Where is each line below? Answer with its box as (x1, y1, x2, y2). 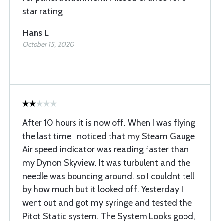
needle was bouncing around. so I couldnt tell (22, 171, 194, 182)
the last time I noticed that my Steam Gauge (22, 131, 195, 142)
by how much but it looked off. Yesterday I (22, 184, 183, 195)
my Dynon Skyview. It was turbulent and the (22, 157, 190, 168)
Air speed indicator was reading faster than (22, 144, 189, 155)
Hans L (22, 27, 49, 38)
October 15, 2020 (22, 40, 74, 49)
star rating (22, 6, 63, 17)
